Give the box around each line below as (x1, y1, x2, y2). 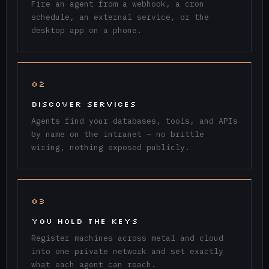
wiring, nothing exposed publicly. (31, 142, 190, 153)
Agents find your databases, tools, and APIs (31, 116, 238, 127)
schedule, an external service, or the (31, 12, 209, 23)
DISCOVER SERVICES (31, 99, 136, 109)
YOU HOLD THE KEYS (31, 216, 138, 226)
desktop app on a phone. (31, 25, 142, 36)
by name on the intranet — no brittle (31, 129, 204, 140)
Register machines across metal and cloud (31, 233, 223, 244)
